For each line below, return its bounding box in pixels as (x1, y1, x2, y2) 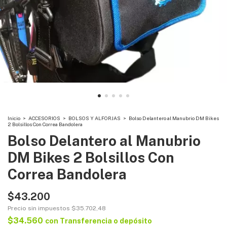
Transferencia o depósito (60, 217, 152, 225)
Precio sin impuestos (8, 205, 71, 212)
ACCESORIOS (28, 115, 60, 121)
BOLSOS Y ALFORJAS (68, 115, 121, 121)
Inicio (8, 115, 20, 121)
